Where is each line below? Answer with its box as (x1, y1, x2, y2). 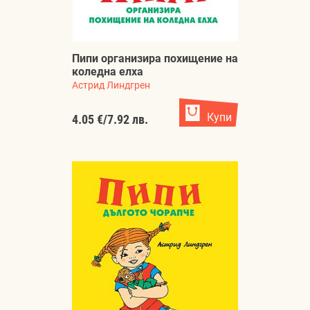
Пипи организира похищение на (72, 52, 238, 66)
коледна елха (72, 65, 143, 79)
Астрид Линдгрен (72, 80, 150, 91)
